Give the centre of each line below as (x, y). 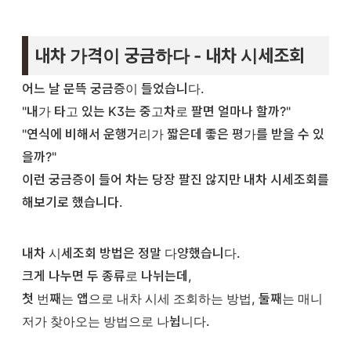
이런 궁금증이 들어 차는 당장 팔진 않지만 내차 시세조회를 (175, 180)
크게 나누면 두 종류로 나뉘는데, (107, 276)
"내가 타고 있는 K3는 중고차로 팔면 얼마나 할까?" (156, 112)
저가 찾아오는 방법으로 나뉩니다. (116, 322)
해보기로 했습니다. (72, 203)
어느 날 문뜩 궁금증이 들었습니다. (113, 89)
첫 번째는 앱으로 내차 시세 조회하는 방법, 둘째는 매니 (172, 299)
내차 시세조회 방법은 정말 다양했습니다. (131, 253)
